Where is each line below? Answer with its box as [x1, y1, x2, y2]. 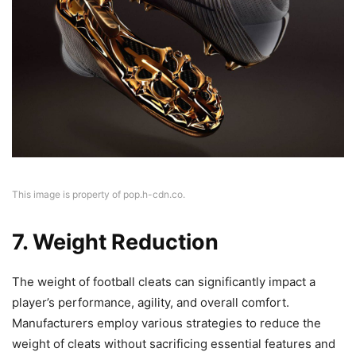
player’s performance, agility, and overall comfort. [12, 295, 289, 311]
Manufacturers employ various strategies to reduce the [12, 315, 321, 331]
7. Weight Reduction [12, 229, 219, 256]
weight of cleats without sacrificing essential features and [12, 336, 335, 352]
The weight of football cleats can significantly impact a [12, 274, 315, 290]
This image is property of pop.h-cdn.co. [12, 188, 185, 201]
